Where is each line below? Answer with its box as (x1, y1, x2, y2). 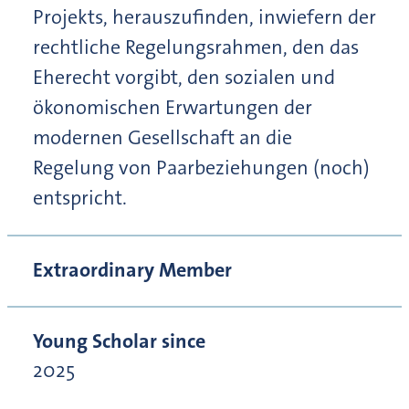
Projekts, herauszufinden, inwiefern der (33, 3, 376, 30)
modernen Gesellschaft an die (33, 123, 292, 151)
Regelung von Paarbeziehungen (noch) (33, 153, 370, 181)
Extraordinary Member (33, 256, 232, 283)
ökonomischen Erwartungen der (33, 93, 312, 121)
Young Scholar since (33, 327, 205, 354)
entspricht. (33, 184, 127, 211)
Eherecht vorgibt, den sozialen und (33, 63, 335, 90)
